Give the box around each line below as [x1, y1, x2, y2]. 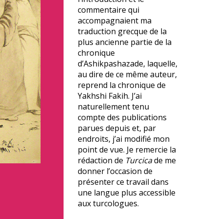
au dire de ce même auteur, [78, 69, 177, 80]
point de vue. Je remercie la [78, 144, 176, 155]
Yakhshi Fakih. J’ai [78, 90, 142, 101]
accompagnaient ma [78, 15, 152, 26]
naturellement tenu [78, 101, 149, 112]
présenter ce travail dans [78, 176, 169, 187]
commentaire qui [78, 4, 139, 15]
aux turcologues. [78, 198, 139, 209]
